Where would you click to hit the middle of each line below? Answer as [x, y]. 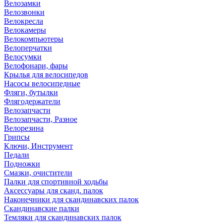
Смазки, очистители [38, 173]
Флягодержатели [32, 101]
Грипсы [17, 137]
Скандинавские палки [42, 208]
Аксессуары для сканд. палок [54, 191]
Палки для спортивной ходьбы [56, 182]
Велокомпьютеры [34, 39]
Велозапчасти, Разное [41, 119]
